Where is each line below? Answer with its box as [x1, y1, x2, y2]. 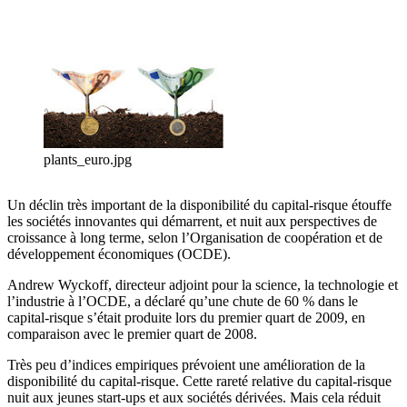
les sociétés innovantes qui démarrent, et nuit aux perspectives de [7, 213, 377, 230]
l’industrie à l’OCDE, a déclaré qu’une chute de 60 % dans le [7, 293, 358, 310]
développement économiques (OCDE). [7, 246, 231, 263]
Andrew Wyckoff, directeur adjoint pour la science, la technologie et [7, 277, 398, 293]
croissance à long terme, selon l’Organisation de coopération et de [7, 230, 382, 246]
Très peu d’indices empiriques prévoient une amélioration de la [7, 357, 365, 373]
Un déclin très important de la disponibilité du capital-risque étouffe [7, 197, 392, 213]
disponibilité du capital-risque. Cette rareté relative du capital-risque [7, 373, 392, 390]
